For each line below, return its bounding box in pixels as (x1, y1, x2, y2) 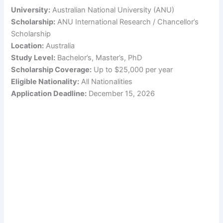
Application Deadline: (11, 89, 87, 98)
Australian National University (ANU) (50, 5, 175, 14)
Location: (11, 41, 44, 50)
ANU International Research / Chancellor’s (55, 17, 199, 26)
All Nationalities (79, 77, 133, 86)
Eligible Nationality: (11, 77, 80, 86)
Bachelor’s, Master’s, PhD (55, 53, 142, 62)
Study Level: (11, 53, 56, 62)
